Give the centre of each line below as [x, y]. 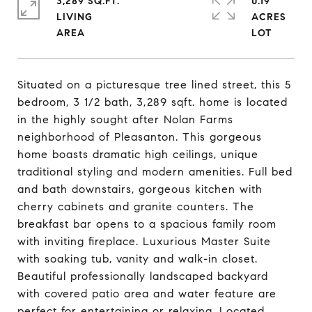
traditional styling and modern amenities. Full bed [155, 172]
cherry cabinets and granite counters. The [136, 206]
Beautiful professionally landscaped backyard [143, 276]
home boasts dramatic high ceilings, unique [138, 154]
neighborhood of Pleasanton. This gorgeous [140, 137]
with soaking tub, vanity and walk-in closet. [138, 259]
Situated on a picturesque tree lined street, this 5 [154, 85]
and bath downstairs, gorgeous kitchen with [140, 189]
